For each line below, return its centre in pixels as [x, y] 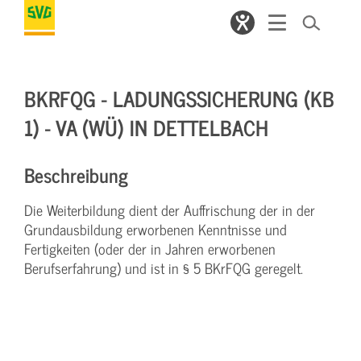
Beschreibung [76, 174]
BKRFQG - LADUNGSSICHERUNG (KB [179, 98]
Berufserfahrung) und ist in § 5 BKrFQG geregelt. [164, 268]
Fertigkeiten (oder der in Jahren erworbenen [150, 249]
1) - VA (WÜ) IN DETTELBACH [146, 127]
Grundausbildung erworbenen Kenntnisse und [156, 229]
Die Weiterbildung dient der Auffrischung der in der [170, 210]
